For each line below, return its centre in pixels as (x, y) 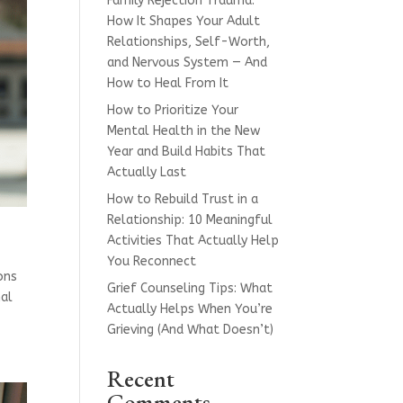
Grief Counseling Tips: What (190, 288)
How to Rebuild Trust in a (183, 199)
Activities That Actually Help (193, 241)
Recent (141, 379)
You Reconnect (152, 261)
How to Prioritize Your (173, 110)
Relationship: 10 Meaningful (190, 220)
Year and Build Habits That (187, 152)
